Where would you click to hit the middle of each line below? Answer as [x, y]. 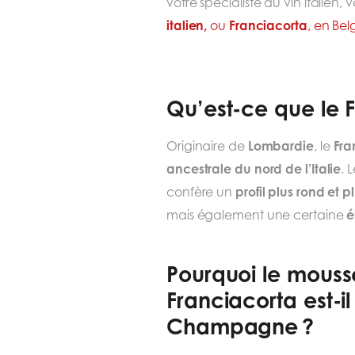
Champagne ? [240, 326]
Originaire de [207, 146]
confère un [201, 192]
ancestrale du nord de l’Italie [254, 168]
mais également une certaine [257, 215]
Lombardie [281, 145]
